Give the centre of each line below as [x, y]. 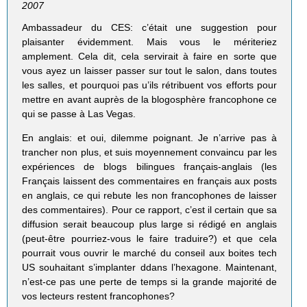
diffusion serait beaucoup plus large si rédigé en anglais [149, 224]
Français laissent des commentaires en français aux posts [149, 181]
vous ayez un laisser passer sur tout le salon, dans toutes [149, 70]
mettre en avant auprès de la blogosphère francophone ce [149, 99]
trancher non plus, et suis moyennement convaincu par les [149, 152]
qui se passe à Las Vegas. [79, 113]
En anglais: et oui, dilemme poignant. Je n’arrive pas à [149, 137]
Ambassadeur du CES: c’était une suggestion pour [149, 27]
